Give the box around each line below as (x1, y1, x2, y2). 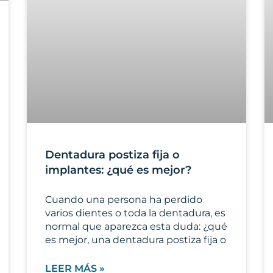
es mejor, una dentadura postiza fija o (45, 233, 226, 246)
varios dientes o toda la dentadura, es (45, 207, 225, 219)
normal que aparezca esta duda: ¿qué (45, 220, 227, 232)
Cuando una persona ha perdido (45, 193, 202, 205)
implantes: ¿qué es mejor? (45, 163, 191, 177)
